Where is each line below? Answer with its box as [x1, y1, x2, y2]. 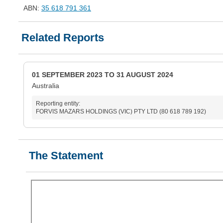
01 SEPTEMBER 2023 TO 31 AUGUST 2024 [32, 71, 173, 79]
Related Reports [21, 31, 104, 44]
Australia [32, 82, 59, 90]
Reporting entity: [36, 100, 80, 107]
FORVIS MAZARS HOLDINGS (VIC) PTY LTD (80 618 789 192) [36, 108, 206, 115]
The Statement [29, 149, 103, 162]
